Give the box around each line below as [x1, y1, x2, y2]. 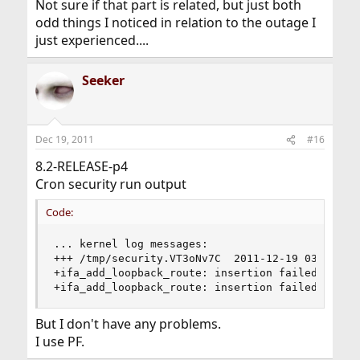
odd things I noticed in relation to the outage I [35, 14, 316, 31]
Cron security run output [35, 175, 186, 193]
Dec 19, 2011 [35, 133, 94, 146]
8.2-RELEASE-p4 [35, 157, 128, 175]
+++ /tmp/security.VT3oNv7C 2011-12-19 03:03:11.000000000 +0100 [53, 252, 221, 264]
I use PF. [35, 333, 84, 350]
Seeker [81, 72, 125, 89]
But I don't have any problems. [35, 315, 221, 333]
